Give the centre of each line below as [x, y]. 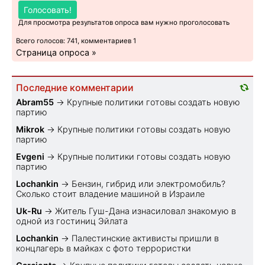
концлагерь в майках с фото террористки [104, 248]
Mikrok [30, 129]
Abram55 [35, 102]
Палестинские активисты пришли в [145, 238]
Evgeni [30, 156]
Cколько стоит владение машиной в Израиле [110, 193]
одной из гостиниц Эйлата [72, 221]
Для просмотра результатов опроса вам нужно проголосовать [124, 22]
